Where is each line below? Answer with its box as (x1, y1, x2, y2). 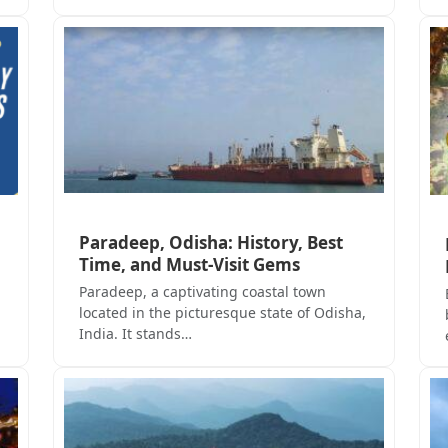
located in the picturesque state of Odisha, (78, 302, 366, 322)
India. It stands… (78, 323, 192, 343)
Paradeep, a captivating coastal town (78, 281, 326, 301)
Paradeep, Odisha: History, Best (78, 230, 343, 254)
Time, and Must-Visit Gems (78, 252, 300, 276)
